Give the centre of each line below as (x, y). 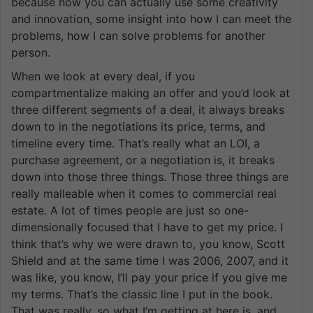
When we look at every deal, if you (103, 76)
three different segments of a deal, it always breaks (148, 109)
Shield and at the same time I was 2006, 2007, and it (150, 260)
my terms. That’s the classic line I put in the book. (142, 294)
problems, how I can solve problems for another (138, 35)
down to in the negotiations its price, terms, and (138, 126)
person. (31, 52)
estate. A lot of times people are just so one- (130, 210)
